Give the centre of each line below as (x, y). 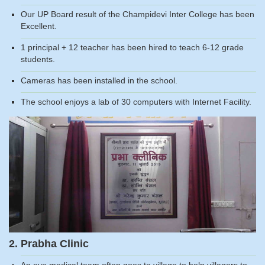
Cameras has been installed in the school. (99, 81)
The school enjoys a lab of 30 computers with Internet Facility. (136, 102)
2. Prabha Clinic (49, 243)
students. (38, 59)
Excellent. (39, 26)
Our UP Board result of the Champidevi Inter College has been (138, 14)
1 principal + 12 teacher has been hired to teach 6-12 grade (132, 48)
